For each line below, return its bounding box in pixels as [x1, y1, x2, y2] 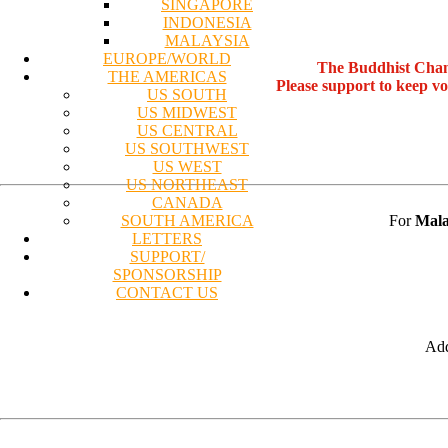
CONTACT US [116, 283, 218, 301]
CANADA [151, 193, 223, 211]
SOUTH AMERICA [120, 211, 254, 229]
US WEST [152, 157, 222, 175]
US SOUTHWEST [125, 139, 249, 157]
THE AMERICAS [107, 67, 227, 85]
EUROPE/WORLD [103, 49, 231, 67]
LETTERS [132, 229, 202, 247]
